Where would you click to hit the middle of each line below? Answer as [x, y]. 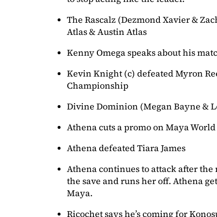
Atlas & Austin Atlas [107, 31]
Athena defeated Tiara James [126, 148]
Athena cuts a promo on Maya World [141, 127]
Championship [98, 85]
